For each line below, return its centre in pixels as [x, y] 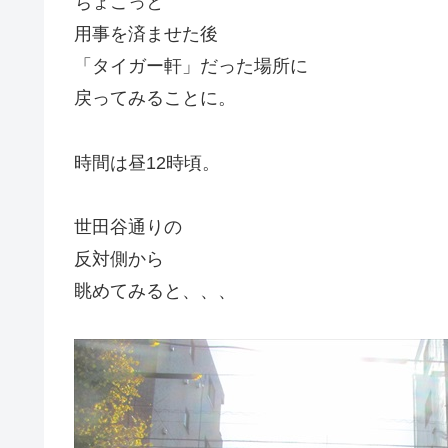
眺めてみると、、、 [155, 290]
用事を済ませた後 [146, 34]
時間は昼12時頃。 [147, 162]
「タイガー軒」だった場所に [191, 66]
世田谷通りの [128, 226]
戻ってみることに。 [155, 98]
